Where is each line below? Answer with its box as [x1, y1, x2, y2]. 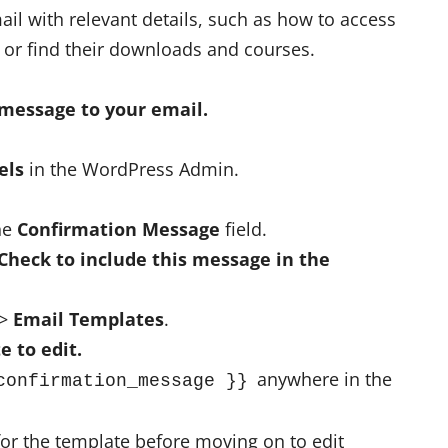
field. [220, 217, 267, 241]
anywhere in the [252, 367, 392, 391]
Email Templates [13, 307, 164, 331]
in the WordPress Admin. [24, 157, 239, 181]
